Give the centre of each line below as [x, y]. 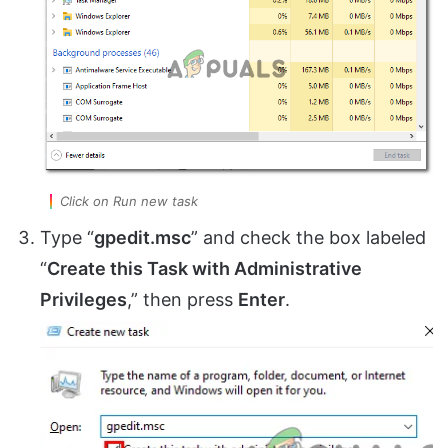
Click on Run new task [129, 201]
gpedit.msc [142, 238]
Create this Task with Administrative [204, 269]
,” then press [182, 300]
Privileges [83, 300]
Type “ [67, 238]
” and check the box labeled [308, 238]
